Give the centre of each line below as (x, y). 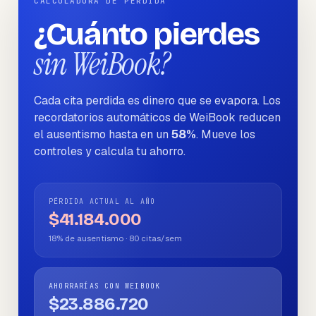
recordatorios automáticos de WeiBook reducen (157, 117)
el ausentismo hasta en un (103, 134)
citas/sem (160, 238)
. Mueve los (226, 134)
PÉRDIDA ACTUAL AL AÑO (102, 201)
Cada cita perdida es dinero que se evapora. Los (157, 101)
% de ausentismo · (93, 238)
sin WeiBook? (102, 64)
